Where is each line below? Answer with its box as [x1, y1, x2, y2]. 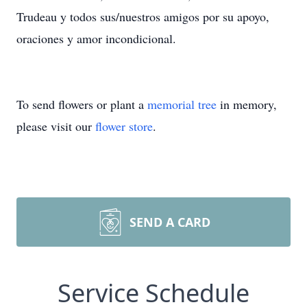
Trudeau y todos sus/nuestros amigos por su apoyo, [16, 8, 269, 25]
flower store [95, 118, 153, 134]
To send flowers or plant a [16, 96, 147, 112]
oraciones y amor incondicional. [16, 30, 176, 47]
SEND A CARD [130, 214, 210, 230]
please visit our [16, 118, 95, 134]
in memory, [217, 96, 277, 112]
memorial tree [147, 96, 217, 112]
